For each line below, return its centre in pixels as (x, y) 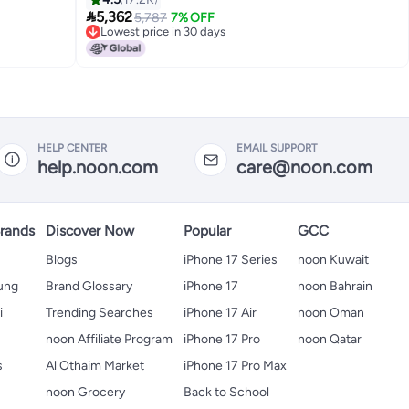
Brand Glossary (89, 287)
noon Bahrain (335, 287)
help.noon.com (98, 167)
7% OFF (192, 18)
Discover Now (90, 231)
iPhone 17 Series (231, 260)
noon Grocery (85, 393)
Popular (207, 231)
